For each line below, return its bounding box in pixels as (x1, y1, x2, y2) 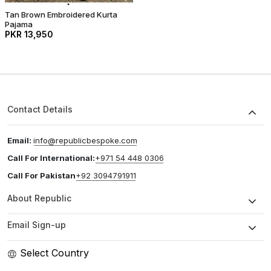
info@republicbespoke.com (33, 135, 137, 145)
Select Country (20, 247, 89, 259)
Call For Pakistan (7, 171, 76, 180)
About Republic (7, 193, 71, 203)
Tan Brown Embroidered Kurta (5, 9, 117, 19)
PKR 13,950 (5, 28, 53, 39)
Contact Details (7, 104, 73, 114)
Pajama (5, 19, 33, 29)
